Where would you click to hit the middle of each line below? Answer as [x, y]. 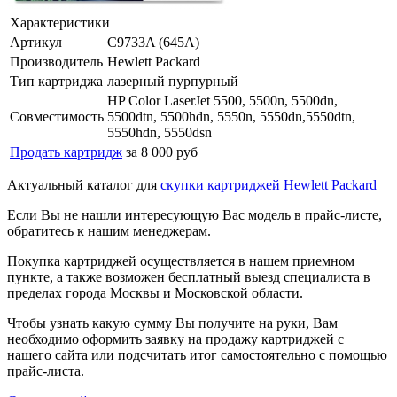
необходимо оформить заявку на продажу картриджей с [175, 339]
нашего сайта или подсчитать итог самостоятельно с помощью [197, 354]
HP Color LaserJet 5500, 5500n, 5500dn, [222, 100]
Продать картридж [66, 152]
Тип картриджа [56, 81]
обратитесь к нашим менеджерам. [109, 230]
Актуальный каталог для [84, 184]
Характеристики [60, 22]
